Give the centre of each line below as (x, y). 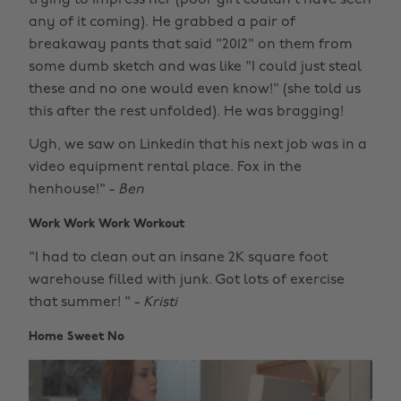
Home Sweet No (77, 337)
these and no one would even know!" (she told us (195, 89)
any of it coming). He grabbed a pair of (162, 22)
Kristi (160, 302)
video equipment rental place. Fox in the (165, 167)
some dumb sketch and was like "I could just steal (195, 67)
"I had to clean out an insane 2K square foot (178, 257)
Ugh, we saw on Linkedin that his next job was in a (198, 145)
